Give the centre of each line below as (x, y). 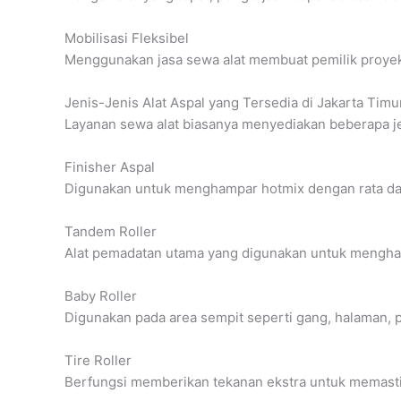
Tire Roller (98, 360)
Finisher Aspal (110, 166)
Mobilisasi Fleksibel (127, 38)
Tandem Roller (111, 231)
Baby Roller (101, 295)
